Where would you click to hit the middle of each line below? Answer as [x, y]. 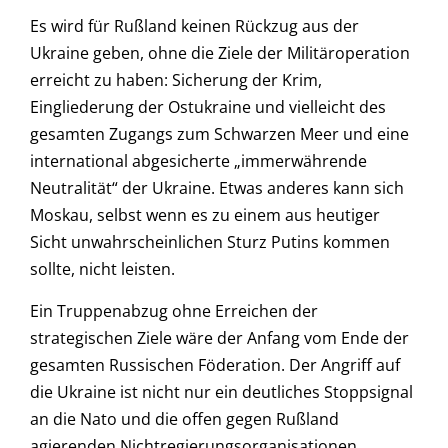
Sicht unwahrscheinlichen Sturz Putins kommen [210, 242]
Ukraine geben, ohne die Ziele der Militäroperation [220, 53]
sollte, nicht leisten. [102, 269]
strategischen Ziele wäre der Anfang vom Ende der [219, 337]
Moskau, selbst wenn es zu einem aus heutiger [205, 215]
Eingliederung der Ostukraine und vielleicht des [208, 107]
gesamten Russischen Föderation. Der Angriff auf [215, 364]
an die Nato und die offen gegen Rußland [184, 418]
